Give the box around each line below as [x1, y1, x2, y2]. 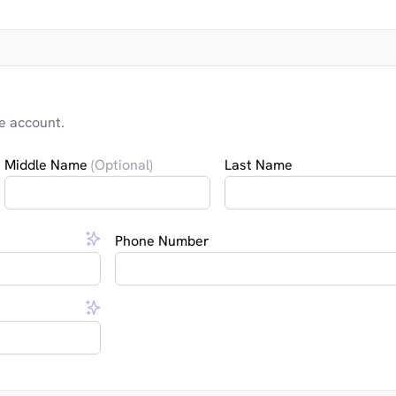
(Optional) [91, 156, 154, 174]
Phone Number [114, 232, 209, 250]
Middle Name [4, 156, 92, 174]
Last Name [224, 156, 293, 174]
